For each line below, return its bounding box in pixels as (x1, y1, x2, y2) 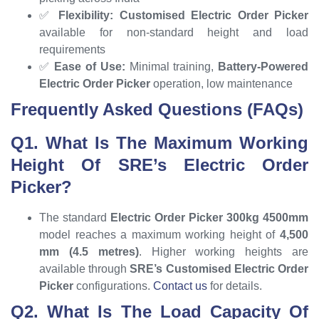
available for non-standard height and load (39, 26, 308, 38)
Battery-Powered (218, 60, 309, 73)
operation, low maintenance (150, 77, 293, 90)
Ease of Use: (54, 60, 125, 73)
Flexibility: (58, 9, 113, 21)
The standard (39, 211, 110, 224)
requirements (39, 43, 105, 56)
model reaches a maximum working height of (39, 228, 280, 241)
